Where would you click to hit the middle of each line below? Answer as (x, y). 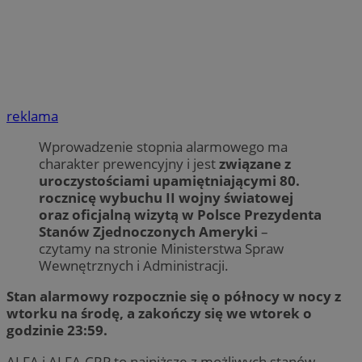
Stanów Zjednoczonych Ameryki (150, 232)
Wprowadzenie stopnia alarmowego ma (163, 147)
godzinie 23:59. (57, 330)
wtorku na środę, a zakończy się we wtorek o (159, 314)
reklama (32, 116)
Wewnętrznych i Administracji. (134, 266)
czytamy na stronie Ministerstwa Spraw (161, 249)
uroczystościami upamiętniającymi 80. (169, 181)
